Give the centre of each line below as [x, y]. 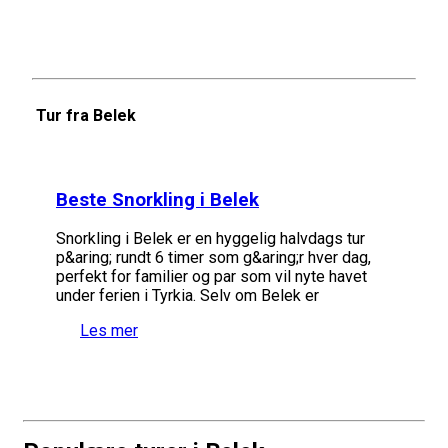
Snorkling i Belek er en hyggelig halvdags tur [210, 239]
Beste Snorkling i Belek [157, 199]
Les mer [109, 331]
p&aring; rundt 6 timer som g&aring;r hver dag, [213, 258]
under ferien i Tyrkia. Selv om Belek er [187, 296]
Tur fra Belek [86, 115]
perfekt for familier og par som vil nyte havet [211, 277]
